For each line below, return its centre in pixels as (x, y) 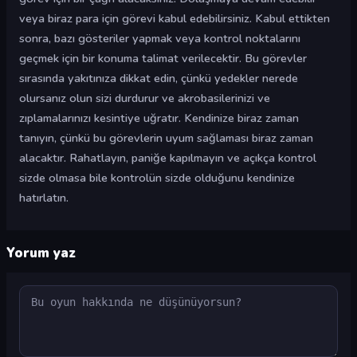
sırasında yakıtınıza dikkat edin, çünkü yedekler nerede (159, 78)
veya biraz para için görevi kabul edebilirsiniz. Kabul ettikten (175, 18)
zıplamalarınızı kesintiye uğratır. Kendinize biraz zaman (159, 118)
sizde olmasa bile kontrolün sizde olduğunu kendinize (157, 178)
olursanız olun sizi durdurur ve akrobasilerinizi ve (145, 98)
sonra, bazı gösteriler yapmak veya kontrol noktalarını (160, 38)
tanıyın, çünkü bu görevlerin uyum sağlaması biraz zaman (166, 138)
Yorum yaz (41, 253)
